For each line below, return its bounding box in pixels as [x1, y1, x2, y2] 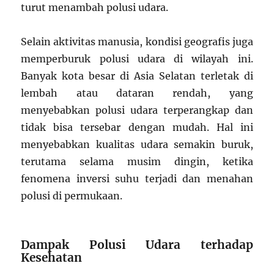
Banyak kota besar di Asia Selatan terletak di [21, 69, 253, 82]
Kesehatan [21, 250, 83, 265]
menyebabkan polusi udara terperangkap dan [21, 103, 253, 116]
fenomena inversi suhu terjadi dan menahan [21, 172, 253, 185]
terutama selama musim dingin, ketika [21, 155, 253, 168]
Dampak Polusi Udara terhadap [21, 237, 253, 252]
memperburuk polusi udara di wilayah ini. [21, 52, 253, 65]
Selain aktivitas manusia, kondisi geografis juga [21, 35, 253, 48]
